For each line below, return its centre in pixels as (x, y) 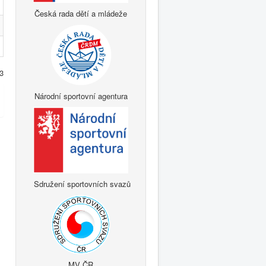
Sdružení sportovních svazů (81, 183)
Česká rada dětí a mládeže (81, 13)
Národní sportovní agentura (81, 96)
